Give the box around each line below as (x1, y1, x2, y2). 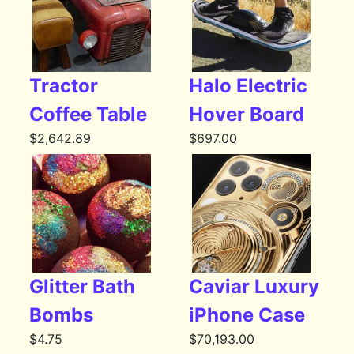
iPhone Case (188, 303, 305, 327)
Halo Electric (188, 74, 307, 98)
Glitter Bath (29, 275, 136, 299)
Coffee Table (29, 103, 148, 126)
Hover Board (188, 103, 304, 126)
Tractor (29, 74, 99, 98)
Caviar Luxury (188, 275, 319, 299)
